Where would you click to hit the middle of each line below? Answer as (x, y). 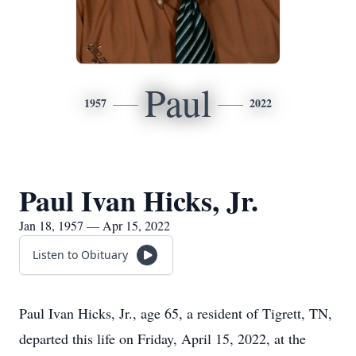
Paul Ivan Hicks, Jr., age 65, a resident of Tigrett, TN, (176, 313)
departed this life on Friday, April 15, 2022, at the (163, 339)
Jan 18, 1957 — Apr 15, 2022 (95, 225)
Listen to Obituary (80, 255)
